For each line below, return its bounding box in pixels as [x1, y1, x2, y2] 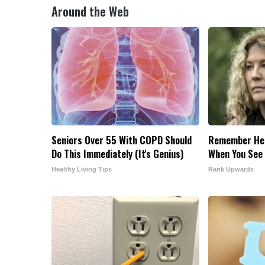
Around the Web [51, 2, 129, 20]
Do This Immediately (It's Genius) [51, 146, 183, 161]
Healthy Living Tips [51, 165, 112, 173]
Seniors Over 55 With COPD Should [51, 132, 192, 147]
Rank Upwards [208, 165, 254, 173]
